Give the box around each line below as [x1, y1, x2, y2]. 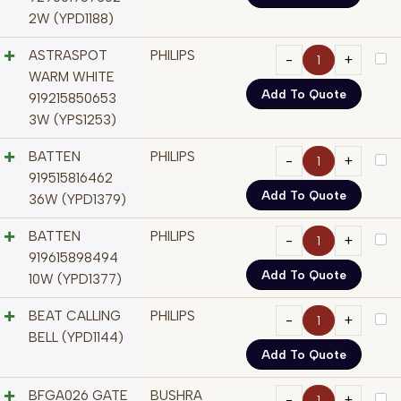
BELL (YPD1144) [29, 329, 124, 346]
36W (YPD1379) [29, 192, 126, 209]
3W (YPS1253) [29, 112, 116, 129]
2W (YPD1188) [29, 11, 114, 28]
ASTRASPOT [29, 47, 107, 64]
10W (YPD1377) [29, 271, 122, 288]
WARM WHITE [29, 69, 115, 86]
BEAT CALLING [29, 308, 121, 325]
